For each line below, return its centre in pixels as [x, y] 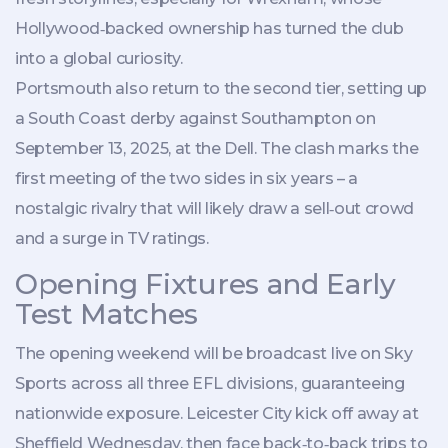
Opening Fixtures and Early [205, 283]
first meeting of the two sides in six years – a [186, 178]
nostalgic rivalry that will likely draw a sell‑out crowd [215, 208]
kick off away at [355, 413]
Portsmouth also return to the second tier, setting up [221, 88]
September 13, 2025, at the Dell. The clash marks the [217, 148]
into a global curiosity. [99, 58]
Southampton [296, 118]
